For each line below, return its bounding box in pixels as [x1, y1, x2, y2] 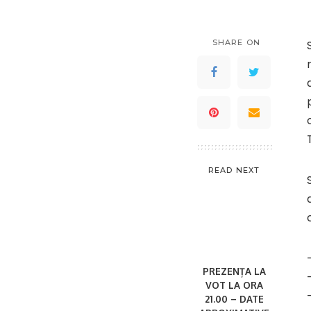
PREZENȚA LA [202, 264, 266, 277]
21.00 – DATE [204, 292, 264, 305]
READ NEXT [208, 165, 260, 175]
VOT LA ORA [205, 278, 263, 291]
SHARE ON [212, 37, 260, 47]
